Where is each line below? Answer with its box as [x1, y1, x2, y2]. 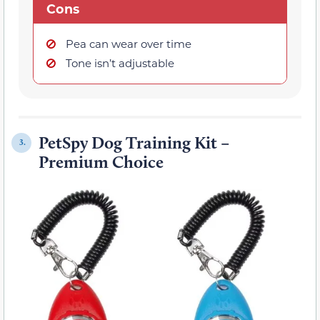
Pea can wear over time [66, 36, 191, 51]
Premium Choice [39, 151, 164, 172]
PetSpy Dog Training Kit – [39, 131, 229, 153]
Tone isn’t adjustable [66, 55, 174, 70]
